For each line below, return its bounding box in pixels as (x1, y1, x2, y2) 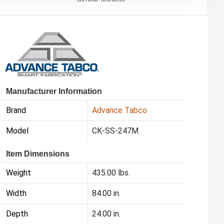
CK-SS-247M (92, 126, 139, 136)
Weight (6, 168, 31, 178)
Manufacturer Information (6, 87, 102, 96)
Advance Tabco (92, 105, 147, 115)
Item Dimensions (6, 149, 70, 158)
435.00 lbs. (92, 168, 130, 178)
